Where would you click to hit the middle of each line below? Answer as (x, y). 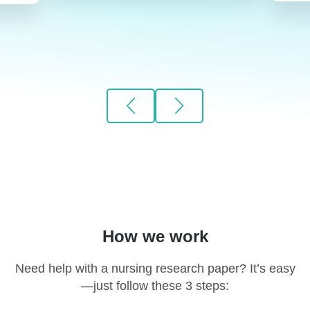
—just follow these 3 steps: (155, 286)
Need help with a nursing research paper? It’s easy (155, 269)
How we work (155, 237)
